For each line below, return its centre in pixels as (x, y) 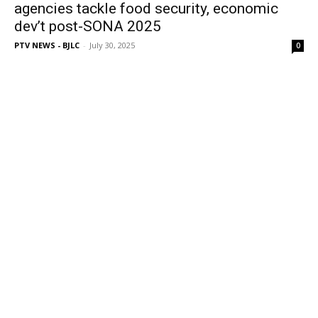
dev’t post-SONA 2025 (88, 27)
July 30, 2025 (112, 45)
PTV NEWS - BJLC (47, 45)
